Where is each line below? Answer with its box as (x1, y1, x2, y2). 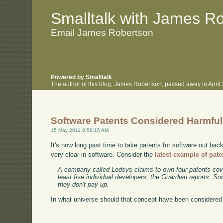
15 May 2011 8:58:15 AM (51, 127, 109, 133)
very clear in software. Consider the (51, 150, 155, 158)
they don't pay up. (58, 180, 110, 188)
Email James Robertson (51, 27, 154, 38)
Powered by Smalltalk (51, 74, 112, 81)
